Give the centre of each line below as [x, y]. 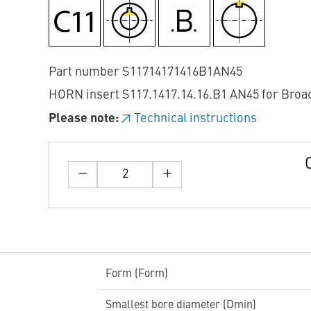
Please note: [84, 118]
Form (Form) [136, 274]
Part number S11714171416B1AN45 [145, 72]
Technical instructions [195, 118]
